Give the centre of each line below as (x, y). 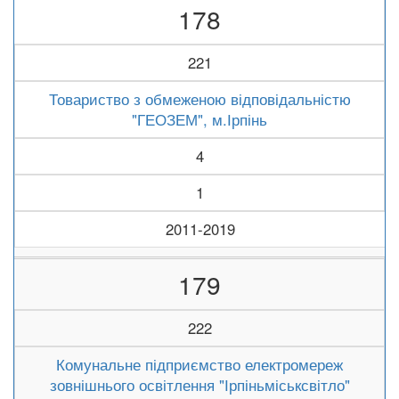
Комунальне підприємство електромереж (199, 364)
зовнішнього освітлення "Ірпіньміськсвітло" (199, 385)
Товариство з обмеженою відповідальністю (199, 99)
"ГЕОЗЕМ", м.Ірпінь (199, 119)
